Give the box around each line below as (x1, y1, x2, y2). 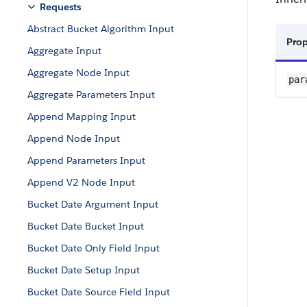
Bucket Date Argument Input (27, 198, 158, 210)
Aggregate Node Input (27, 66, 130, 79)
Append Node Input (27, 132, 120, 145)
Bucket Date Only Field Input (27, 242, 160, 254)
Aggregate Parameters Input (27, 88, 155, 101)
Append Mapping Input (27, 110, 136, 123)
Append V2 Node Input (27, 176, 135, 188)
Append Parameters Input (27, 154, 145, 167)
